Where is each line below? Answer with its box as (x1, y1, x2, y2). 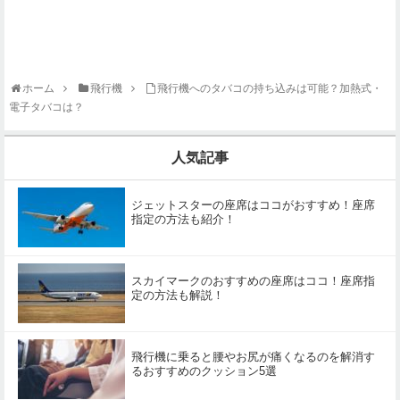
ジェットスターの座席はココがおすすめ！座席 (130, 198, 375, 212)
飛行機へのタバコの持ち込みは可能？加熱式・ (157, 82, 383, 96)
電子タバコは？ (9, 101, 84, 114)
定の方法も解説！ (130, 288, 224, 303)
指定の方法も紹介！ (130, 212, 236, 227)
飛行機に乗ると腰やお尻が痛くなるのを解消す (130, 350, 375, 364)
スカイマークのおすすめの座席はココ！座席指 (130, 274, 375, 288)
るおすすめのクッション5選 (130, 364, 277, 379)
